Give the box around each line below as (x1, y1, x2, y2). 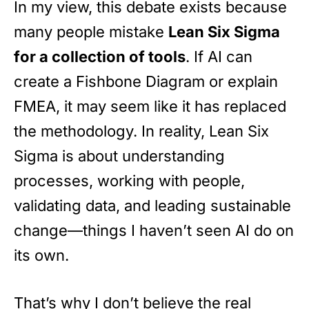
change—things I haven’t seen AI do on (14, 221, 294, 240)
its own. (14, 246, 69, 265)
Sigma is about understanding (14, 147, 225, 166)
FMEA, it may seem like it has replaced (14, 97, 286, 116)
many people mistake (14, 23, 168, 41)
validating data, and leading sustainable (14, 197, 291, 215)
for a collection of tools (14, 48, 186, 66)
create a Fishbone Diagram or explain (14, 72, 278, 91)
